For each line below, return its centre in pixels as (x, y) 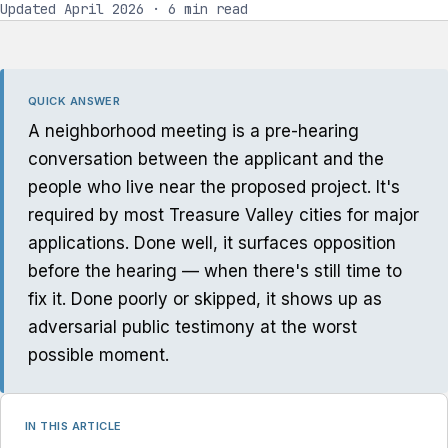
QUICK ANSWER (74, 101)
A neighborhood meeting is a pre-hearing (193, 131)
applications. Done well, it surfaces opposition (212, 243)
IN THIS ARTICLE (73, 426)
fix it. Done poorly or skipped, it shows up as (205, 299)
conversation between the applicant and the (206, 159)
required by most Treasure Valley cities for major (223, 215)
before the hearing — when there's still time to (215, 271)
